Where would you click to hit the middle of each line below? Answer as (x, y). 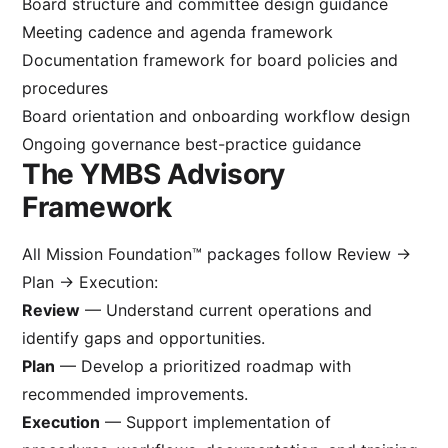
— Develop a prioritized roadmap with (203, 365)
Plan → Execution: (90, 281)
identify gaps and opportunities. (144, 337)
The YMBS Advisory (153, 173)
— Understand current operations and (226, 309)
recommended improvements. (135, 393)
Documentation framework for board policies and (210, 59)
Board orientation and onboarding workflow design (216, 115)
